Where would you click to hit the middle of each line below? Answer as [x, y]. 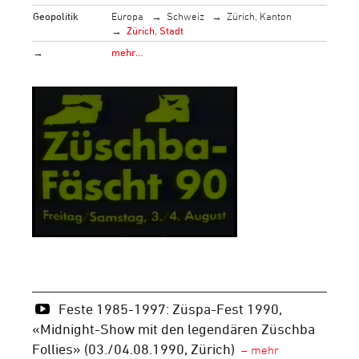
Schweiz [185, 16]
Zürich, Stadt [155, 30]
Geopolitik [56, 16]
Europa [128, 16]
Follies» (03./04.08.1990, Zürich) [133, 348]
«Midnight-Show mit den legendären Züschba [173, 328]
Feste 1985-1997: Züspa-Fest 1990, [170, 308]
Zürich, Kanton [260, 16]
